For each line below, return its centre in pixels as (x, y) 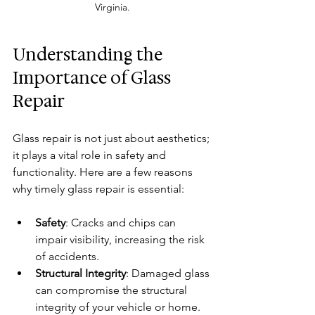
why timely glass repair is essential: (98, 188)
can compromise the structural (112, 290)
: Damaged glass (169, 273)
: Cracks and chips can (122, 222)
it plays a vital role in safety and (91, 155)
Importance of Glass (94, 78)
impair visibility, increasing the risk (121, 239)
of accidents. (67, 256)
